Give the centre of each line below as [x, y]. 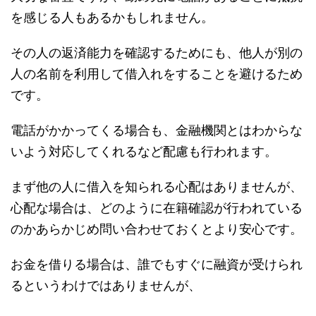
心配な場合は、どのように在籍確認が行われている [157, 208]
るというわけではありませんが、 [106, 286]
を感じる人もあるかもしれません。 [112, 18]
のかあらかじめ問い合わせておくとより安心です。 [157, 229]
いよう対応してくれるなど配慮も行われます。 [144, 152]
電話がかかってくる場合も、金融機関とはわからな [157, 130]
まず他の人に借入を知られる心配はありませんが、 [157, 187]
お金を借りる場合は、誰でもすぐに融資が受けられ [157, 265]
